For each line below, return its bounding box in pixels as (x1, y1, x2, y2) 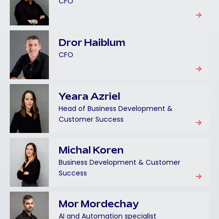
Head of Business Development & (59, 104, 173, 113)
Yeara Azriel (59, 93, 120, 102)
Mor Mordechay (59, 200, 139, 209)
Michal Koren (59, 147, 124, 155)
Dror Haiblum (59, 39, 125, 48)
